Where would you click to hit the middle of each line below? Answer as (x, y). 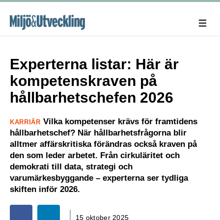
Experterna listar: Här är (94, 64)
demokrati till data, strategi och (71, 167)
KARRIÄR (25, 122)
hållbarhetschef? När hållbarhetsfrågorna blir (98, 133)
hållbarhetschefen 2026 (92, 97)
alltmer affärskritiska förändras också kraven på (103, 144)
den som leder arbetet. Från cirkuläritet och (95, 155)
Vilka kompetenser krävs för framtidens (119, 122)
